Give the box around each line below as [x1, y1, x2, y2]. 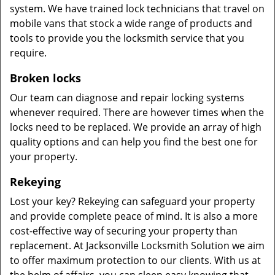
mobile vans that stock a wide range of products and [10, 17, 252, 30]
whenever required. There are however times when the [10, 106, 264, 119]
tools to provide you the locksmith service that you [10, 31, 244, 45]
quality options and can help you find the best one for [10, 135, 258, 149]
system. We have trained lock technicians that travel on [10, 2, 265, 15]
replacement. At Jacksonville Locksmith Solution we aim [10, 239, 265, 252]
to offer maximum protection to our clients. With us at [10, 254, 261, 267]
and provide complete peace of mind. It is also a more [10, 209, 258, 223]
